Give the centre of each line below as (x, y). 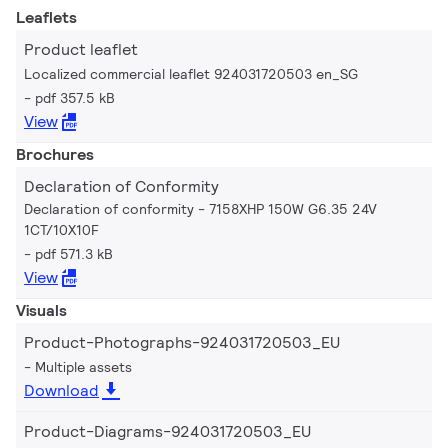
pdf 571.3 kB (74, 254)
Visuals (41, 310)
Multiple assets (83, 367)
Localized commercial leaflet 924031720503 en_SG (191, 74)
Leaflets (46, 17)
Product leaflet (81, 49)
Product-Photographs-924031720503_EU (182, 342)
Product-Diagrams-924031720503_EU (167, 431)
